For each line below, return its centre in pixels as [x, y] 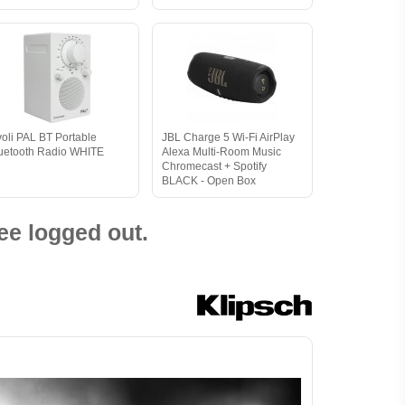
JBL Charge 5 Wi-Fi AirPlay [228, 137]
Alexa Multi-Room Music [221, 152]
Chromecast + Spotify [214, 166]
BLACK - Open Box [208, 181]
